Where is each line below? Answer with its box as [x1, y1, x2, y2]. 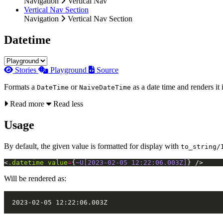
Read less [51, 100, 83, 109]
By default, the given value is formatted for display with [4, 142, 181, 151]
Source [97, 66, 118, 75]
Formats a [4, 83, 37, 92]
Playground [50, 66, 89, 75]
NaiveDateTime [79, 84, 131, 92]
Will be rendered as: [4, 174, 66, 183]
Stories [15, 66, 38, 75]
